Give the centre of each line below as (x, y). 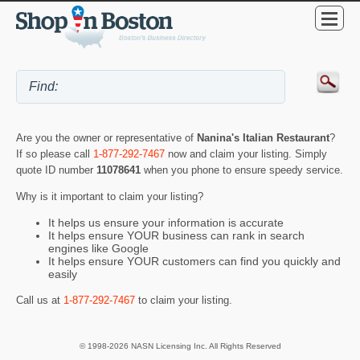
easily (63, 274)
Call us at (40, 300)
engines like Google (98, 249)
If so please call (55, 154)
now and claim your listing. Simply (246, 154)
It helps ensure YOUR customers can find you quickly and (194, 262)
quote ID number (56, 170)
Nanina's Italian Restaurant (263, 138)
